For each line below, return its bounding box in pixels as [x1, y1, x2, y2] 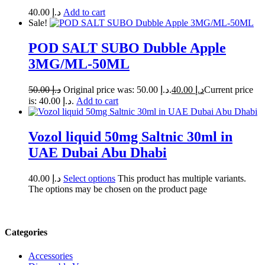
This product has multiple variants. [118, 173, 246, 183]
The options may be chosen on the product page [28, 184, 207, 194]
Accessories [28, 250, 73, 261]
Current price [204, 85, 253, 95]
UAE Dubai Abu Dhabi [28, 145, 167, 161]
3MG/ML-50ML [28, 56, 130, 72]
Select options [63, 173, 115, 183]
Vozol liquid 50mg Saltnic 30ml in [28, 129, 232, 145]
